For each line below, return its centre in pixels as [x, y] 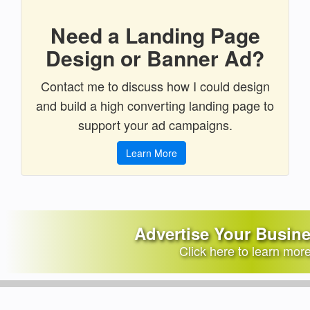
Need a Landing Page [155, 35]
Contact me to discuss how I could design [155, 86]
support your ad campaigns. [155, 125]
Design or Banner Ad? [155, 58]
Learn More [152, 153]
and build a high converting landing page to [155, 105]
